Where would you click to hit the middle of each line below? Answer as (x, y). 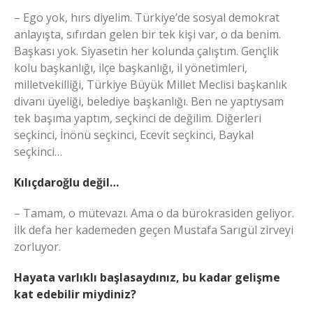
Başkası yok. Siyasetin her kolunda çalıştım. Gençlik (146, 51)
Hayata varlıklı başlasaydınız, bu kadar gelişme (147, 277)
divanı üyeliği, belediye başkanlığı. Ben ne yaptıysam (149, 101)
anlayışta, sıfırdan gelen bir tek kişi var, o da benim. (147, 34)
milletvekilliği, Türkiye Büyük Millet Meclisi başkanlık (151, 84)
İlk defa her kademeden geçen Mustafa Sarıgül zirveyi (154, 230)
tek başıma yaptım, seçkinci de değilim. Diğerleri (138, 118)
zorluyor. (37, 246)
